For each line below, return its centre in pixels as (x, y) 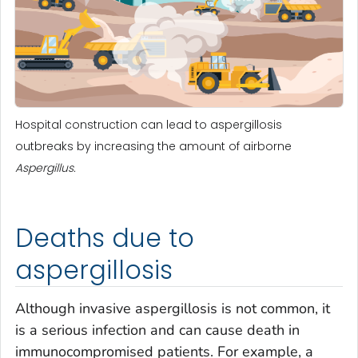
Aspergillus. (46, 168)
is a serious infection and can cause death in (157, 330)
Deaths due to (105, 239)
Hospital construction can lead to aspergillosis (149, 125)
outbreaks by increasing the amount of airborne (153, 147)
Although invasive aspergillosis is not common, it (173, 308)
